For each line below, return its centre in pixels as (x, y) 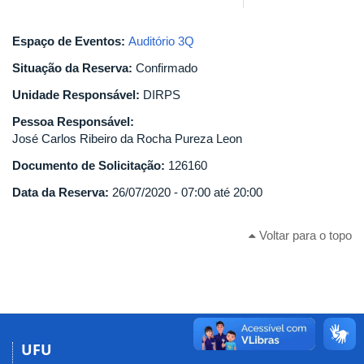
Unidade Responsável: (78, 94)
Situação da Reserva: (74, 67)
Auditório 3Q (161, 41)
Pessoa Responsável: (75, 121)
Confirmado (167, 67)
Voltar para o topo (304, 235)
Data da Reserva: (62, 192)
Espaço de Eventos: (70, 41)
